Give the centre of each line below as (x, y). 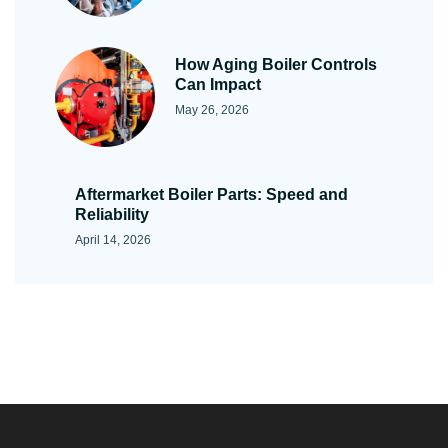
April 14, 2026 (113, 240)
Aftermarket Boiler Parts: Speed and (211, 195)
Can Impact (218, 85)
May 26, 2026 (212, 110)
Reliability (112, 215)
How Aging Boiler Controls (276, 65)
